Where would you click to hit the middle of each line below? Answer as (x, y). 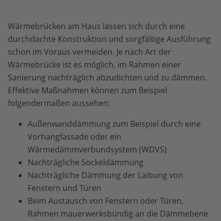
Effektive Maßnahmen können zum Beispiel (88, 90)
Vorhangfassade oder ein (74, 136)
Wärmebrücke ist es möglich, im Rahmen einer (94, 64)
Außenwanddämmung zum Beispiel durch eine (114, 124)
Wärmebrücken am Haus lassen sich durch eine (96, 26)
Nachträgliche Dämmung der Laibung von (105, 175)
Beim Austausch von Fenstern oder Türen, (106, 201)
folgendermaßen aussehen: (60, 103)
